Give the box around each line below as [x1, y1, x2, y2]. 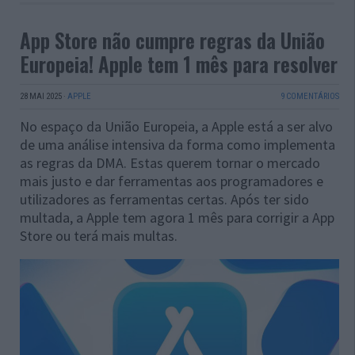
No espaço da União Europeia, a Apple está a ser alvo [20, 116, 333, 136]
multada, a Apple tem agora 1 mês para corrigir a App [20, 208, 334, 227]
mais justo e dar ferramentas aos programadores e [20, 171, 323, 190]
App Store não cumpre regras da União [20, 25, 325, 55]
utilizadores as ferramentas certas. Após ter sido [20, 189, 309, 208]
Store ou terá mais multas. [20, 226, 177, 245]
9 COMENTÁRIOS [280, 90, 339, 101]
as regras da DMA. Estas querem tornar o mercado [20, 153, 320, 172]
